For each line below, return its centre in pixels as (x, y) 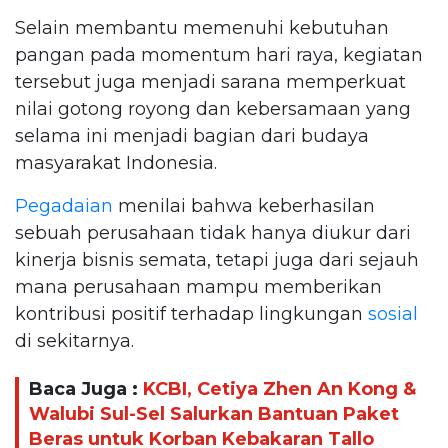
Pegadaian (64, 205)
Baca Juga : (86, 389)
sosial (393, 313)
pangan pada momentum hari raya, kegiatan (219, 54)
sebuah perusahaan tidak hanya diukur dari (213, 232)
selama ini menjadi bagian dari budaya (192, 135)
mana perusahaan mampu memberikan (198, 286)
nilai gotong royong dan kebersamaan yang (213, 108)
